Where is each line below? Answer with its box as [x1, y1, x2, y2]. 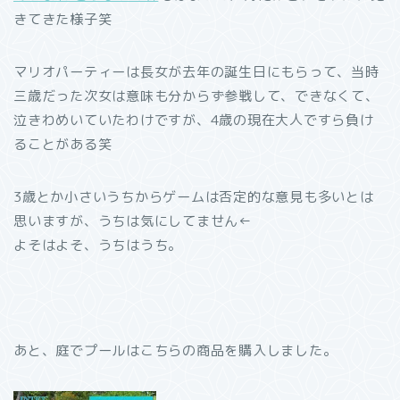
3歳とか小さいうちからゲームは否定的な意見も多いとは [13, 187, 374, 206]
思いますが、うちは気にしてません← [13, 212, 253, 230]
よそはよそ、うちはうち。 [13, 236, 183, 254]
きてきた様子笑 [13, 10, 112, 29]
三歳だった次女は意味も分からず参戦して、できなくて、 [13, 87, 379, 105]
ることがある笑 [13, 135, 112, 154]
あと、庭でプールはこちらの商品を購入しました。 [13, 341, 337, 360]
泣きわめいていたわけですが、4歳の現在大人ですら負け [13, 111, 374, 129]
